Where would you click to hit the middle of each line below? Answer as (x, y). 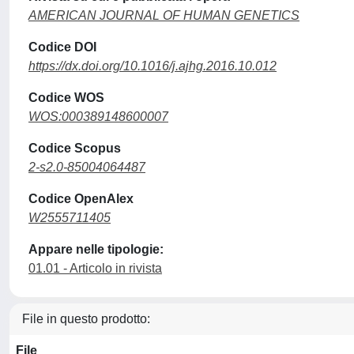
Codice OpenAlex (81, 199)
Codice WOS (66, 98)
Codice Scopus (75, 148)
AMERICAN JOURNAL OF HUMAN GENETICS (164, 15)
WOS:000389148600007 (98, 117)
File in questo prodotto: (86, 319)
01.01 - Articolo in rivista (95, 268)
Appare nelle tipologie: (96, 249)
